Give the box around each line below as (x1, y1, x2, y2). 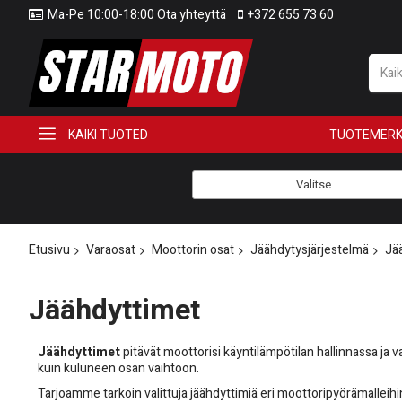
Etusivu (29, 240, 70, 259)
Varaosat (86, 240, 135, 259)
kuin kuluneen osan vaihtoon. (38, 359, 199, 379)
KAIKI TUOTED (68, 127, 148, 142)
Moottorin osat (152, 240, 234, 259)
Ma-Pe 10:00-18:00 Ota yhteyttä (48, 5, 226, 24)
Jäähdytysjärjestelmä (250, 240, 369, 259)
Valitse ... (295, 176, 342, 193)
